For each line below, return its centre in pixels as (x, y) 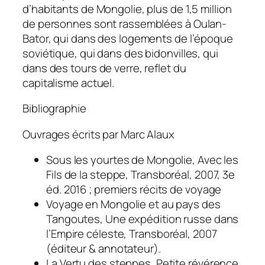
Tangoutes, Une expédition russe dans (143, 219)
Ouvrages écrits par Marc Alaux (98, 134)
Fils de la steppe (86, 175)
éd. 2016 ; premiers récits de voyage (134, 190)
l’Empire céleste (85, 234)
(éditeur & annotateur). (104, 249)
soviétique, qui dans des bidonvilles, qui (120, 53)
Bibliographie (54, 109)
